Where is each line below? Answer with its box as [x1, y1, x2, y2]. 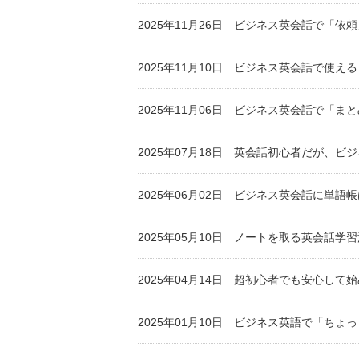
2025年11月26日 [138, 18, 223, 31]
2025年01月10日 [138, 316, 223, 329]
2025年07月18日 [138, 146, 223, 159]
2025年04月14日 [138, 273, 223, 286]
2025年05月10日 [138, 231, 223, 244]
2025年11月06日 [138, 103, 223, 116]
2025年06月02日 [138, 188, 223, 201]
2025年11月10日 [138, 61, 223, 74]
